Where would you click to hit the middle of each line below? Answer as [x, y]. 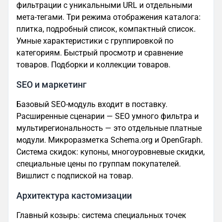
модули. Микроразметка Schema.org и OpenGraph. [110, 140]
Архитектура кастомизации [74, 196]
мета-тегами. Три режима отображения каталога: [109, 17]
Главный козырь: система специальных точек [101, 216]
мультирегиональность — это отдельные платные [109, 128]
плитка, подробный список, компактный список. [106, 29]
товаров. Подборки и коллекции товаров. [93, 65]
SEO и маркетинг [52, 85]
